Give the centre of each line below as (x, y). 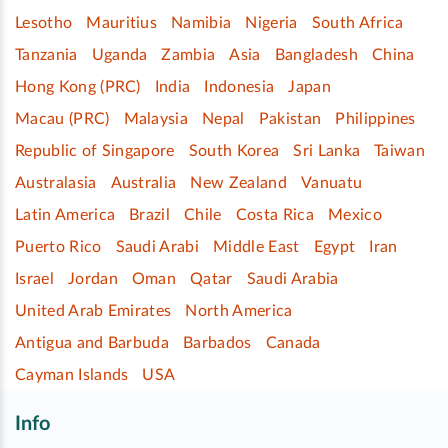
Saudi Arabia (292, 278)
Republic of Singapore (95, 150)
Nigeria (271, 22)
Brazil (150, 214)
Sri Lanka (327, 150)
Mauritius (122, 22)
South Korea (234, 150)
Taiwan (400, 150)
